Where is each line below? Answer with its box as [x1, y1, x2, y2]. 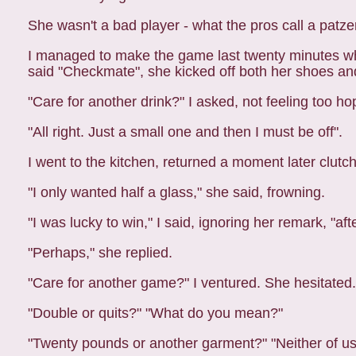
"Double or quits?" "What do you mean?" [28, 305, 283, 321]
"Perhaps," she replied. [28, 245, 172, 261]
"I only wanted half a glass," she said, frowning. [28, 184, 325, 200]
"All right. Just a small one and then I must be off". [28, 124, 342, 140]
